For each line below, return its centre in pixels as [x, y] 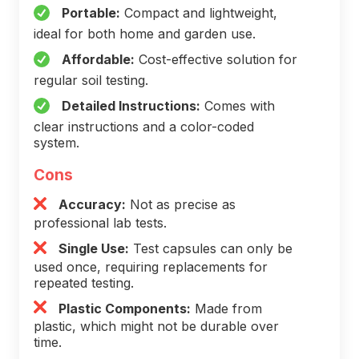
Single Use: [94, 248]
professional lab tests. [100, 222]
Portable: [91, 13]
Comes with [238, 106]
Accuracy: [92, 205]
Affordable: [98, 60]
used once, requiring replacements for [151, 266]
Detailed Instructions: [131, 106]
